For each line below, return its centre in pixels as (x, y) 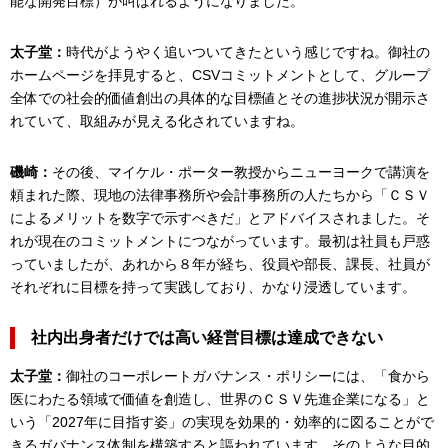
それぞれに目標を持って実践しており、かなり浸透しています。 (213, 286)
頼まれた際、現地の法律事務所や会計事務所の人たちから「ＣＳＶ (220, 194)
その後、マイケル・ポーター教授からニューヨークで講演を (241, 171)
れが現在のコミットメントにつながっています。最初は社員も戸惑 (220, 240)
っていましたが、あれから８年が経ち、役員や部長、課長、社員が (220, 263)
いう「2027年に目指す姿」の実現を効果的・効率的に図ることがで (222, 421)
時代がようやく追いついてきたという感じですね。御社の (248, 51)
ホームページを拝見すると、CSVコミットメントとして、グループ (220, 74)
